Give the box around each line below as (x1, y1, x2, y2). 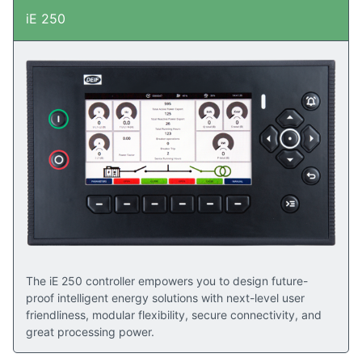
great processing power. (26, 324, 154, 339)
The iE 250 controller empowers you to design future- (26, 273, 308, 288)
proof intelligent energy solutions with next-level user (26, 290, 305, 305)
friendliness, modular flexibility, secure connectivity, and (26, 307, 322, 322)
